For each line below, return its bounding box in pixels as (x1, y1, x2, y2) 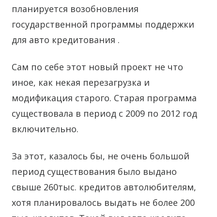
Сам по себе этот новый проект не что (12, 61, 183, 73)
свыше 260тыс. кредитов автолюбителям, (12, 181, 196, 193)
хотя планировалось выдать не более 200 (12, 197, 195, 208)
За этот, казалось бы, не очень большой (12, 150, 189, 162)
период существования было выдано (12, 166, 177, 177)
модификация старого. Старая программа (12, 92, 197, 104)
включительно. (12, 123, 78, 135)
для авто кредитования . (12, 34, 120, 46)
